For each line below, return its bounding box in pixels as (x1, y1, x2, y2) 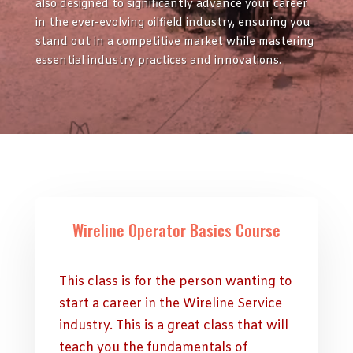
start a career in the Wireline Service (58, 295, 282, 313)
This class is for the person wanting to (58, 273, 292, 291)
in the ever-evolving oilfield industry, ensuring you (35, 16, 310, 32)
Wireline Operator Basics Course (72, 218, 281, 243)
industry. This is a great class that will (58, 318, 288, 335)
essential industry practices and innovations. (35, 54, 281, 69)
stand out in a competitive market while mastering (35, 35, 314, 50)
